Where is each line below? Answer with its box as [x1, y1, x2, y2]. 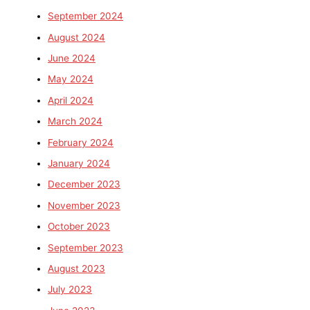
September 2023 [48, 241, 124, 253]
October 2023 [48, 221, 111, 232]
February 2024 [48, 136, 114, 148]
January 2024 [48, 157, 111, 169]
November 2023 [48, 199, 121, 211]
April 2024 [48, 94, 94, 106]
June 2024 [48, 52, 96, 64]
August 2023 [48, 262, 106, 274]
